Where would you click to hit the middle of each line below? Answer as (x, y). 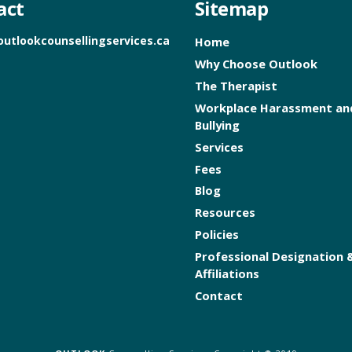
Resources (225, 213)
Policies (216, 235)
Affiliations (227, 274)
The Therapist (236, 85)
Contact (218, 295)
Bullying (217, 125)
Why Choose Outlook (256, 64)
